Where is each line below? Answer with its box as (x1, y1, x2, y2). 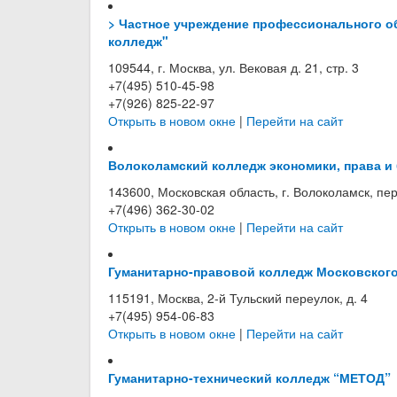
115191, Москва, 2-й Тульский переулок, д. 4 (108, 289, 368, 307)
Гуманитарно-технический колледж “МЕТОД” (108, 369, 391, 386)
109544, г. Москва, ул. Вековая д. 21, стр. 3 (108, 58, 359, 76)
